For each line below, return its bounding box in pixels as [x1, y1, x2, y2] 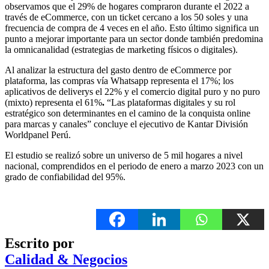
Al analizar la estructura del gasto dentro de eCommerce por [5, 65, 231, 76]
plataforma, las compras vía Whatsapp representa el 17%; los [5, 76, 234, 86]
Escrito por [5, 235, 74, 252]
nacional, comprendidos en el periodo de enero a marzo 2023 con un [5, 161, 264, 172]
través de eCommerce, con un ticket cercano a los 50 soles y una [5, 12, 248, 23]
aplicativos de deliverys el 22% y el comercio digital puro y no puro [5, 86, 260, 97]
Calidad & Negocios [5, 252, 127, 268]
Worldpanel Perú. [5, 130, 71, 141]
